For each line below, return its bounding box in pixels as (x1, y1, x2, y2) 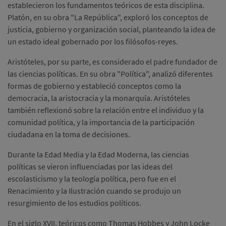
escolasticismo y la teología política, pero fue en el (8, 174, 176, 184)
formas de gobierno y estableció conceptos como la (8, 81, 181, 91)
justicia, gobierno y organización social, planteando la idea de (8, 24, 215, 35)
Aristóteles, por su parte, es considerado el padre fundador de (8, 56, 217, 67)
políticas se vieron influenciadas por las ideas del (8, 161, 173, 172)
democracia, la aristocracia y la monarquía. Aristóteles (8, 93, 190, 103)
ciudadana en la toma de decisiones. (8, 129, 130, 140)
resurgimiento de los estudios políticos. (8, 198, 141, 208)
